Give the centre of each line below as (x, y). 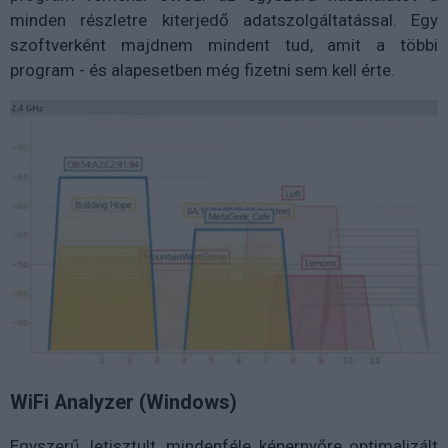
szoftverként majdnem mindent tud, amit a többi (224, 44)
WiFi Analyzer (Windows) (123, 402)
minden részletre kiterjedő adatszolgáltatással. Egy (224, 19)
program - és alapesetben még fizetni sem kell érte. (202, 69)
